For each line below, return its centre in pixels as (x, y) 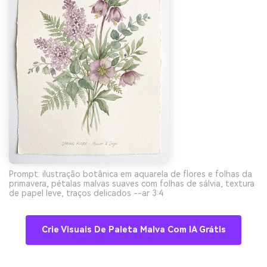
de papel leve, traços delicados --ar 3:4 (86, 193)
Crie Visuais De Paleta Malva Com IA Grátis (133, 230)
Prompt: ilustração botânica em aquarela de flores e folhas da (131, 174)
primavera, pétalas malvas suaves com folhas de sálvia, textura (132, 184)
